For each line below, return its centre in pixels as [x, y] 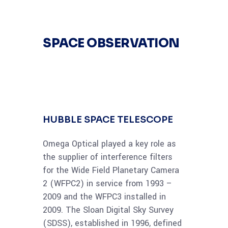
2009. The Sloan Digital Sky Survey [108, 210]
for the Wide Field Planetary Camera [111, 170]
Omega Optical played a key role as [109, 144]
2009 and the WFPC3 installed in [104, 197]
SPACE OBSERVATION [111, 44]
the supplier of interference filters [108, 157]
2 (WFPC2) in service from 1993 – [107, 184]
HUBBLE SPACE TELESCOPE [108, 120]
